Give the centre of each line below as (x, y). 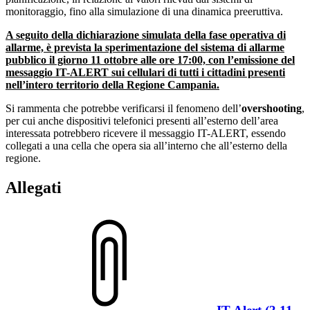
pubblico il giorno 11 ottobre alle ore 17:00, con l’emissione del (150, 60)
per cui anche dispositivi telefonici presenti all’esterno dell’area (142, 120)
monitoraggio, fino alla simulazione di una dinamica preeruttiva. (144, 11)
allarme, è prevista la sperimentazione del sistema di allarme (145, 47)
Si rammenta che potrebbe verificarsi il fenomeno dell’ (124, 108)
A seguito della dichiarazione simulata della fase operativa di (146, 35)
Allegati (34, 187)
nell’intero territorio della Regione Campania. (112, 84)
